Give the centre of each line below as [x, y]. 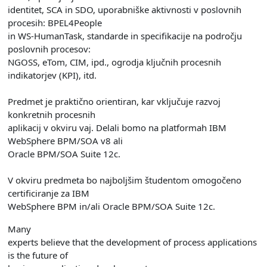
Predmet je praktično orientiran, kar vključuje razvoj [114, 101]
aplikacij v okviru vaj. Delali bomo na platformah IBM [117, 128]
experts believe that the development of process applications [132, 242]
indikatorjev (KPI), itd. [52, 75]
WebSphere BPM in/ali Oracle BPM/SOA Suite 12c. [111, 206]
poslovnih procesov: [49, 49]
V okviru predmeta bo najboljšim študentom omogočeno [125, 180]
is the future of [38, 255]
